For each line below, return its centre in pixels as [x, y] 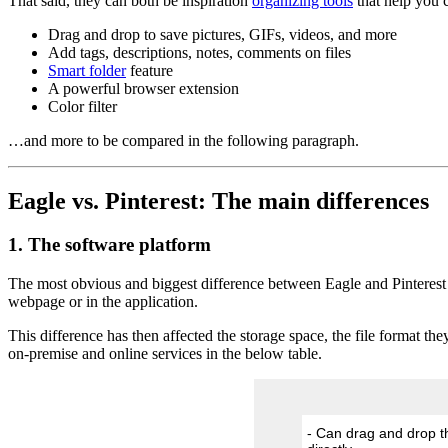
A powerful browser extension [143, 88]
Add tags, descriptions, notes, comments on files [199, 52]
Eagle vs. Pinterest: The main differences [218, 200]
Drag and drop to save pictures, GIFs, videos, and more [222, 34]
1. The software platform [109, 245]
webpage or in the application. [103, 302]
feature [149, 70]
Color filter [82, 106]
